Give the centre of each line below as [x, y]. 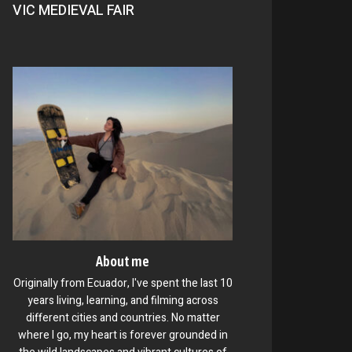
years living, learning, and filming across [123, 301]
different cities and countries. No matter [123, 318]
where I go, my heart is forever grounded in [123, 335]
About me [123, 262]
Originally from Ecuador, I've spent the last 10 [123, 284]
